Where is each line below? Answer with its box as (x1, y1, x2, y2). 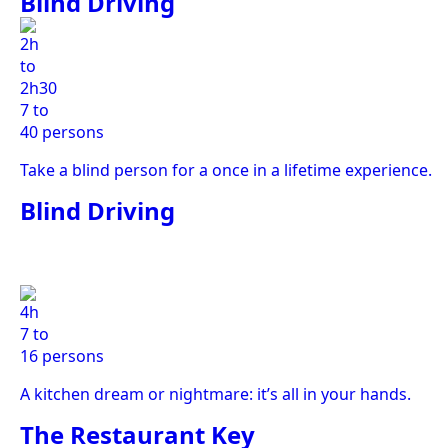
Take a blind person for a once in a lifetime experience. (20, 159, 432, 181)
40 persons (20, 121, 104, 143)
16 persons (20, 345, 104, 367)
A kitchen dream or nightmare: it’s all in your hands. (20, 383, 411, 405)
